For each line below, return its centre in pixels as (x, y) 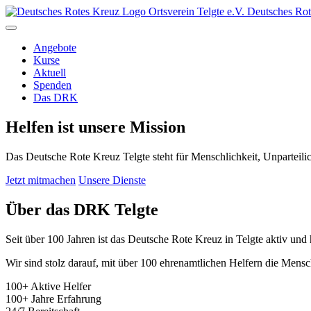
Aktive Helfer (61, 286)
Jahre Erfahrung (66, 299)
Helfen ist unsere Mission (95, 127)
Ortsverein (171, 11)
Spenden (52, 85)
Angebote (55, 48)
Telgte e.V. (221, 11)
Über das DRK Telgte (82, 209)
